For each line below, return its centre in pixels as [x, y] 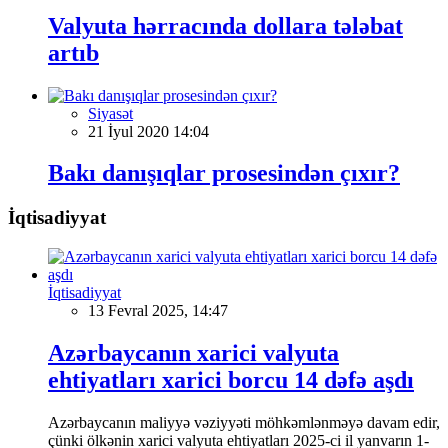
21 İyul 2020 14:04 [148, 131]
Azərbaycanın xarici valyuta [193, 352]
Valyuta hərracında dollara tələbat [225, 25]
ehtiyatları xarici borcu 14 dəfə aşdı [231, 379]
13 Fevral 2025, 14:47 [158, 311]
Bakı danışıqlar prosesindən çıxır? [224, 173]
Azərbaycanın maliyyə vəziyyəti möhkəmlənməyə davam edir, [244, 422]
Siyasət [110, 113]
